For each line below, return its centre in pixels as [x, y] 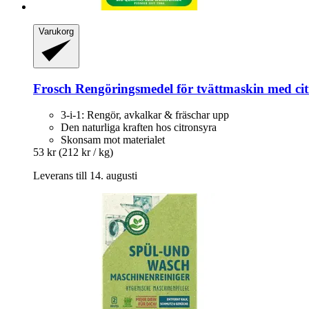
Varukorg [56, 31]
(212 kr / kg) [86, 152]
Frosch [52, 88]
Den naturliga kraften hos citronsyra [139, 128]
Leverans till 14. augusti [85, 176]
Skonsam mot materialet [113, 140]
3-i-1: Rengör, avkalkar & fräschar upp [145, 115]
